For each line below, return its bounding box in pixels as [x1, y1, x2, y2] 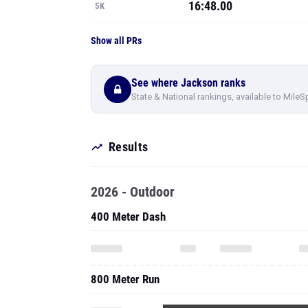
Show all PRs [91, 35, 142, 46]
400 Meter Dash [91, 210, 166, 223]
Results [109, 140, 148, 154]
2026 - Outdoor [91, 184, 175, 200]
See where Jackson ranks [131, 76, 245, 89]
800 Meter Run [91, 272, 159, 286]
